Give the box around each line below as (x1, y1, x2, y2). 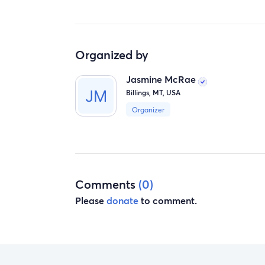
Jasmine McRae (126, 73, 199, 85)
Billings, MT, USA (126, 87, 181, 97)
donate (106, 194, 138, 207)
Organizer (131, 105, 164, 114)
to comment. (138, 194, 197, 207)
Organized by (75, 46, 148, 63)
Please (75, 194, 106, 207)
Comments (75, 175, 138, 192)
